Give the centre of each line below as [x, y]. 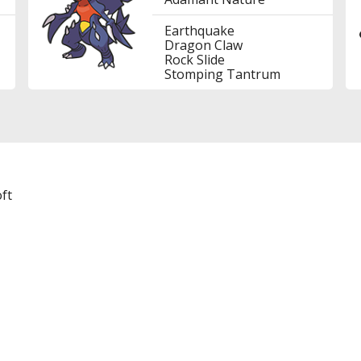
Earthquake [199, 31]
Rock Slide [194, 60]
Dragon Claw [203, 45]
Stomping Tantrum [222, 74]
